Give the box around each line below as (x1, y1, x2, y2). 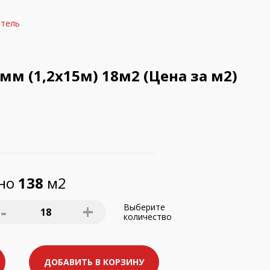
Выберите (124, 201, 165, 213)
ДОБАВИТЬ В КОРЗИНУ (44, 256, 144, 268)
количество (124, 211, 172, 222)
